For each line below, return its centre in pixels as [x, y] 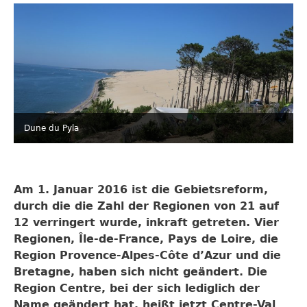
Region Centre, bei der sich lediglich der [137, 288]
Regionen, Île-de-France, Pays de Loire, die [146, 239]
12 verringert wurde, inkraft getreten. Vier [146, 222]
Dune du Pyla [51, 128]
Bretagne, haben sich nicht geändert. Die [140, 272]
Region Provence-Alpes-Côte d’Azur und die [147, 255]
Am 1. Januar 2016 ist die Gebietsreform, [141, 189]
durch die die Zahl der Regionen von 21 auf [146, 206]
